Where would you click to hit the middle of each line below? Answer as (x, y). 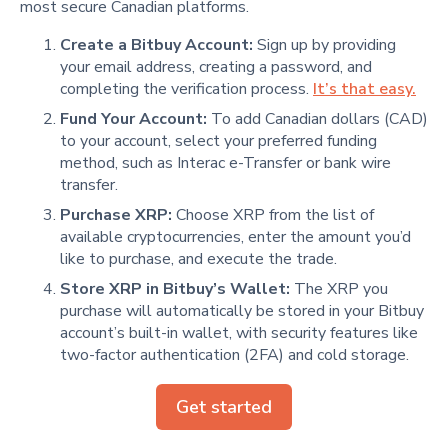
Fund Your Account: (133, 118)
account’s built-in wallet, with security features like (239, 332)
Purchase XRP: (116, 214)
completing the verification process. (186, 88)
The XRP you (339, 288)
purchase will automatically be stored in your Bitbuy (242, 310)
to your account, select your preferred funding (218, 140)
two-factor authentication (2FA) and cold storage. (234, 354)
